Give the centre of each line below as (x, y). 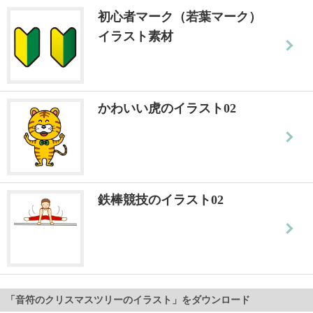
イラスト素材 (136, 36)
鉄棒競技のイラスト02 (161, 199)
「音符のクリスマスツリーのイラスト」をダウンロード (128, 300)
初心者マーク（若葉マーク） (180, 16)
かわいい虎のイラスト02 (167, 108)
